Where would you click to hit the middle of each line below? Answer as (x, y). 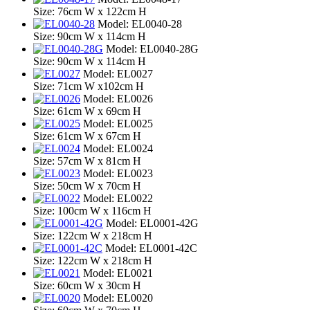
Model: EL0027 (118, 74)
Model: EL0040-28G (152, 49)
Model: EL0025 (118, 124)
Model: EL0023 (118, 174)
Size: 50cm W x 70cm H (87, 186)
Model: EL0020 (118, 298)
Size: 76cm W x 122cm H (90, 12)
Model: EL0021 (118, 273)
